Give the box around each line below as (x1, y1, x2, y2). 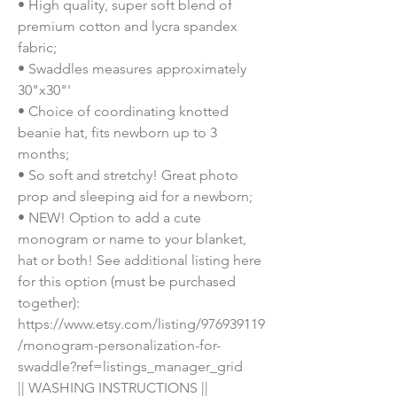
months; (18, 145, 69, 163)
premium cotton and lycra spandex (18, 18, 237, 35)
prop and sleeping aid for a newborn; (18, 188, 253, 206)
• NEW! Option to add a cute (18, 209, 201, 227)
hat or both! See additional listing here (18, 252, 261, 269)
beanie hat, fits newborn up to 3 (18, 124, 217, 142)
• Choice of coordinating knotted (18, 103, 229, 121)
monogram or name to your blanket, (18, 230, 246, 248)
